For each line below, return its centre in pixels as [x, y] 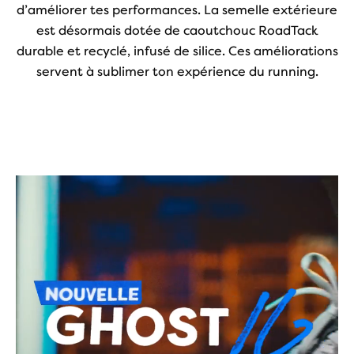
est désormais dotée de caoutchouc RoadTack [177, 30]
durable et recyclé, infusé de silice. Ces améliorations [177, 51]
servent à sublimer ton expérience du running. [177, 71]
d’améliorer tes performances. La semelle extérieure [177, 9]
